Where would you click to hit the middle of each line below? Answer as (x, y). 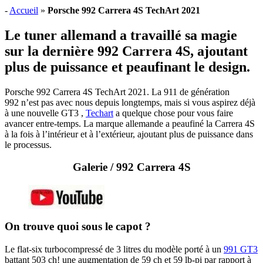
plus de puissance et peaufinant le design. (127, 67)
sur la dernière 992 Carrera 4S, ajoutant (126, 51)
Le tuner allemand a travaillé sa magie (121, 35)
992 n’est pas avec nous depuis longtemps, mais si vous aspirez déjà (130, 102)
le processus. (28, 144)
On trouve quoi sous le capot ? (78, 226)
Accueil (24, 10)
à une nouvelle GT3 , (45, 113)
